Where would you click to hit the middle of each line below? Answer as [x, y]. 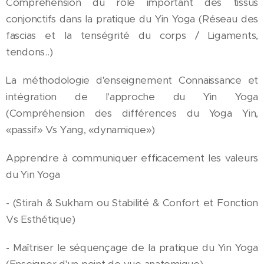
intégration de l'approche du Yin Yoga [132, 97]
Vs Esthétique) [41, 219]
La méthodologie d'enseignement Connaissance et [132, 80]
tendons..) [29, 52]
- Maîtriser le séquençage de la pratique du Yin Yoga [132, 247]
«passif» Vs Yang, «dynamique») [80, 130]
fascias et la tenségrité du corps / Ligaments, [132, 35]
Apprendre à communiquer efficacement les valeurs [132, 158]
